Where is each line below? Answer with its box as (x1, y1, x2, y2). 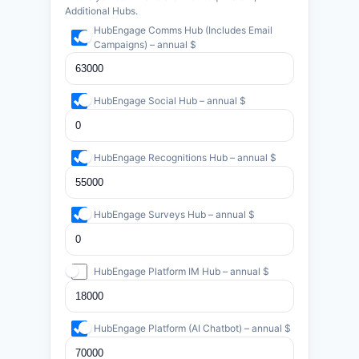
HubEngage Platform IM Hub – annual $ (94, 265, 270, 277)
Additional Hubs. (65, 5, 139, 17)
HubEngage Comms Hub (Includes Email (94, 24, 273, 36)
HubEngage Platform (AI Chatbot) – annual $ (94, 322, 292, 334)
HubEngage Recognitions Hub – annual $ (94, 151, 277, 163)
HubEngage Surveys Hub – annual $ (94, 208, 256, 220)
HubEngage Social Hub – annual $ (94, 95, 247, 107)
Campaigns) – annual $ (94, 38, 197, 50)
